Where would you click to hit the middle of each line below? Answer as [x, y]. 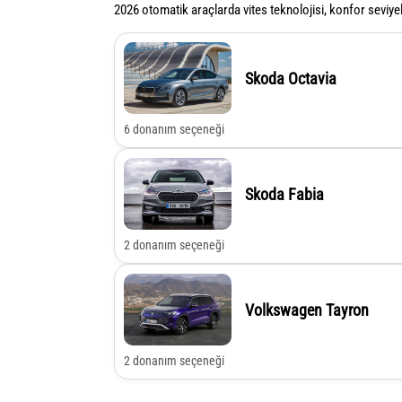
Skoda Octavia [291, 78]
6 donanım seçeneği [174, 130]
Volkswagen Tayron [307, 310]
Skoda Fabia [284, 194]
